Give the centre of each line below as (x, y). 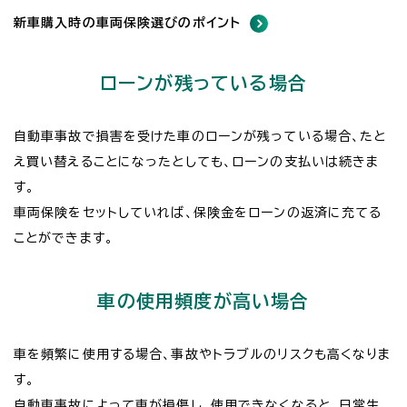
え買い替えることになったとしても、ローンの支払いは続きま (197, 162)
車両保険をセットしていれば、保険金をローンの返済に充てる (198, 213)
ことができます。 (64, 238)
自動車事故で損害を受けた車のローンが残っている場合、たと (200, 137)
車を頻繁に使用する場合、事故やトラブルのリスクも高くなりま (203, 355)
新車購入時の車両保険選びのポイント (128, 23)
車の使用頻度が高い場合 (203, 301)
